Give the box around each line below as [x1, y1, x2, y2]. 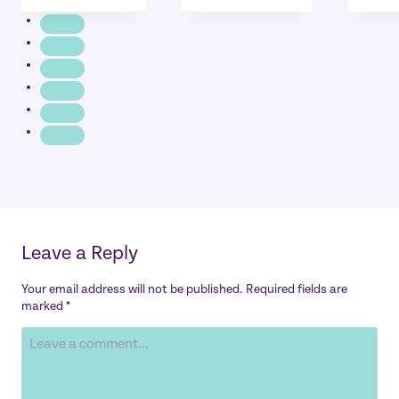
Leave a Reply [21, 241, 138, 264]
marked [21, 298, 66, 313]
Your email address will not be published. [21, 281, 243, 296]
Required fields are [246, 281, 347, 296]
